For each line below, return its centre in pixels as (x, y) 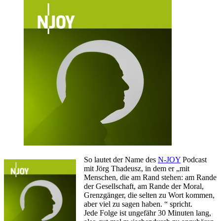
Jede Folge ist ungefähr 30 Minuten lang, (147, 213)
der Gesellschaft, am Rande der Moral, (144, 186)
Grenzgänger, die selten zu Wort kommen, (149, 195)
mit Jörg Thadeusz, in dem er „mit (137, 168)
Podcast (194, 159)
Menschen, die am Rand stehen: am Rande (150, 177)
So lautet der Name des (121, 159)
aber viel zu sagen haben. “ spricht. (138, 204)
